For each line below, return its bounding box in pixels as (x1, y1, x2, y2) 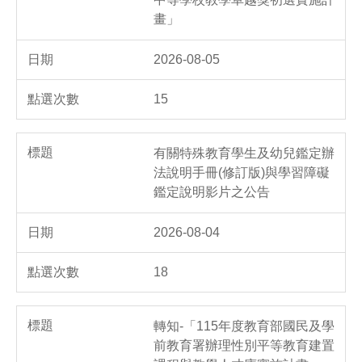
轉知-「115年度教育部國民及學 (154, 319, 335, 334)
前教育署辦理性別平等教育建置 (154, 339, 335, 353)
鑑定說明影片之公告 (154, 185, 270, 200)
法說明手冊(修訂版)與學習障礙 (154, 166, 330, 180)
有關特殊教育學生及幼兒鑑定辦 (154, 146, 335, 161)
